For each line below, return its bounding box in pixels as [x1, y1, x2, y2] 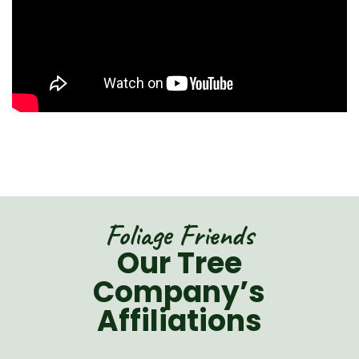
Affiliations [96, 300, 262, 341]
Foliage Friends [105, 216, 254, 253]
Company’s [93, 271, 266, 313]
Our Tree [116, 242, 242, 284]
